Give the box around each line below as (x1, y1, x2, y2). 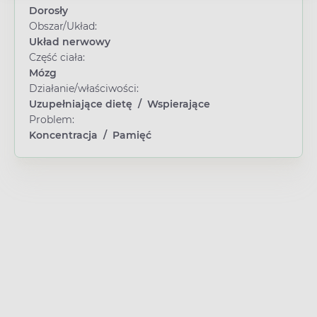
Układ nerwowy (29, 35, 110, 48)
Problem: (29, 113, 74, 126)
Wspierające (147, 97, 210, 110)
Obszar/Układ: (29, 19, 97, 33)
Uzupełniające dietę (29, 97, 132, 110)
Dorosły (29, 4, 68, 17)
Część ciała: (29, 50, 85, 64)
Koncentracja (29, 128, 98, 142)
